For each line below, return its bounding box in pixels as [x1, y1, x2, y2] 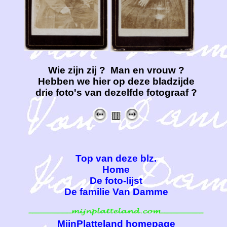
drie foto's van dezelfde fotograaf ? [35, 87, 197, 98]
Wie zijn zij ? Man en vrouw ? [48, 64, 184, 75]
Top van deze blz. [75, 153, 157, 164]
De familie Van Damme [64, 186, 168, 198]
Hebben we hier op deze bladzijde [37, 75, 195, 87]
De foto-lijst [90, 175, 142, 186]
